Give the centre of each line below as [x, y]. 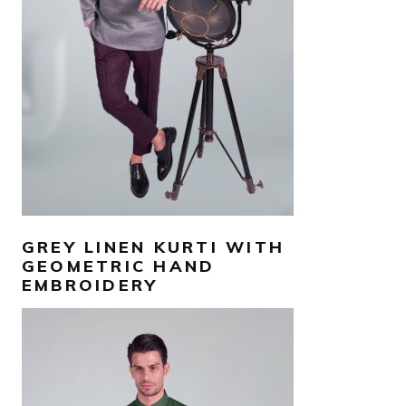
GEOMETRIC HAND [119, 266]
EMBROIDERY [90, 285]
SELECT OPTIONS [158, 53]
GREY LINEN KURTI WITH [154, 247]
